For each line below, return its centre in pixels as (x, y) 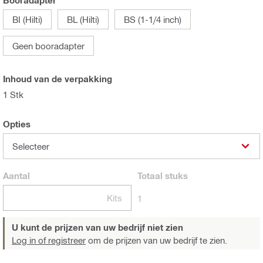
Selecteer (31, 146)
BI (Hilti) (27, 20)
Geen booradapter (48, 46)
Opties (17, 124)
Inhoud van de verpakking (58, 79)
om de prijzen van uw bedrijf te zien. (156, 240)
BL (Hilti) (83, 20)
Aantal (16, 176)
